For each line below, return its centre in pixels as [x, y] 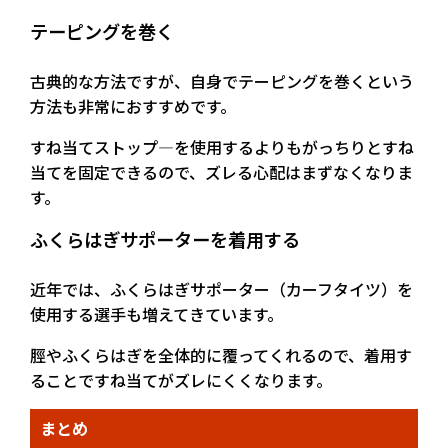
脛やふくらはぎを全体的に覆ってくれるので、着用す [221, 354]
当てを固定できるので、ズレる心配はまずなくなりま [221, 171]
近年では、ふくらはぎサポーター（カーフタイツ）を [221, 288]
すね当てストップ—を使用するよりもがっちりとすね [222, 146]
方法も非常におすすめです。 [133, 105]
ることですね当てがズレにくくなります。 [181, 379]
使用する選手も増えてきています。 [156, 313]
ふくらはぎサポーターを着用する [165, 238]
